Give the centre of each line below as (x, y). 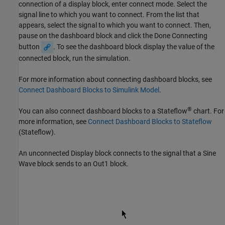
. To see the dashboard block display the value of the (134, 46)
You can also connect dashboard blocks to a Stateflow (103, 111)
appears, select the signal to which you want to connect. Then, (115, 25)
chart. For (208, 111)
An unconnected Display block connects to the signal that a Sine (117, 153)
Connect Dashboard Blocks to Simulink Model (89, 90)
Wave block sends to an (56, 163)
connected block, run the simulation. (75, 58)
